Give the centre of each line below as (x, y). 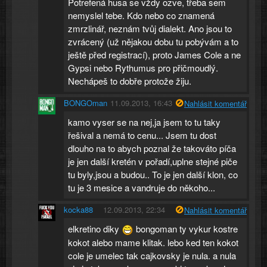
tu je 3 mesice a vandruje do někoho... (142, 187)
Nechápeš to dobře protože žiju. (130, 80)
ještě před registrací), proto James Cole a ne (155, 54)
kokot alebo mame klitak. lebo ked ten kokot (153, 243)
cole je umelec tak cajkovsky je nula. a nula (152, 256)
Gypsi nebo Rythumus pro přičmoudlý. (143, 67)
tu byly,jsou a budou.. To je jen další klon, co (153, 174)
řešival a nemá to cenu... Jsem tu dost (142, 135)
